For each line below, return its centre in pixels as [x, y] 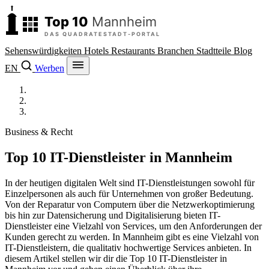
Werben [50, 68]
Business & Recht [39, 132]
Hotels [98, 51]
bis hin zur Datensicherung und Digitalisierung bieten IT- [113, 215]
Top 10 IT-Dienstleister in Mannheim [119, 157]
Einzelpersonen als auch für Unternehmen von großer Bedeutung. [129, 193]
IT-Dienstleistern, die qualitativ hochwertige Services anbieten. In [128, 247]
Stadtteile [215, 51]
